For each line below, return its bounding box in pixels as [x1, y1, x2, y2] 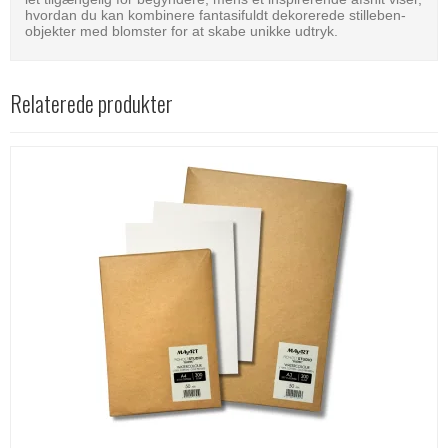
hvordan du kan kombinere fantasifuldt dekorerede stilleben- [25, 6, 406, 23]
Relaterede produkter [10, 86, 173, 119]
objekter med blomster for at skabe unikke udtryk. [25, 22, 338, 39]
